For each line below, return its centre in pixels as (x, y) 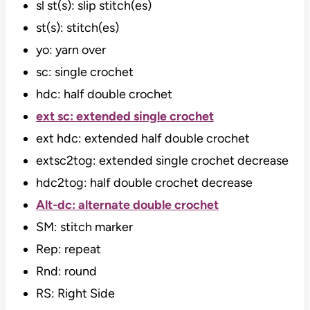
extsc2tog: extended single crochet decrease (162, 161)
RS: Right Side (75, 294)
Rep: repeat (68, 249)
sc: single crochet (84, 72)
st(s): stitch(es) (77, 28)
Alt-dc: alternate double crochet (127, 205)
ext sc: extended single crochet (125, 117)
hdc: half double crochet (104, 94)
